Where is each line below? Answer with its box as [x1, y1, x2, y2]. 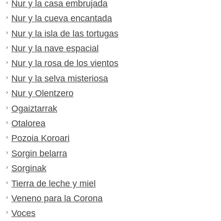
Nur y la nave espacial [11, 43, 99, 53]
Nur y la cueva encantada [11, 13, 112, 24]
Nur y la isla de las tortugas [11, 28, 118, 38]
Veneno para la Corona [11, 193, 103, 203]
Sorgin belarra [11, 148, 67, 158]
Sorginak [11, 163, 46, 174]
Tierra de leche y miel [11, 178, 96, 188]
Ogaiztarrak [11, 103, 57, 113]
